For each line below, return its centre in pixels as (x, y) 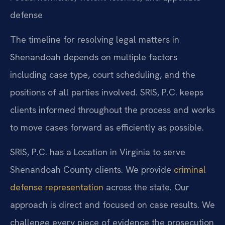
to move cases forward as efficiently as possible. (107, 128)
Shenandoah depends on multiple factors (94, 57)
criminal (190, 170)
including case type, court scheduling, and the (103, 75)
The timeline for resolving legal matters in (95, 40)
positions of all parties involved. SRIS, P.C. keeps (107, 92)
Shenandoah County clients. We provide (92, 170)
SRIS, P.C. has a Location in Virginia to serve (98, 152)
